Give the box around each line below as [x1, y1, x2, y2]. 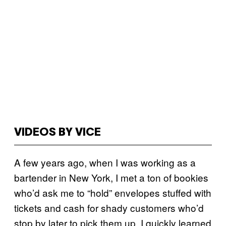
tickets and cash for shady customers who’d [14, 201, 204, 214]
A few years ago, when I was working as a [14, 155, 196, 169]
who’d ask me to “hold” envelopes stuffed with [14, 186, 211, 199]
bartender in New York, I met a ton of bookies [14, 171, 208, 184]
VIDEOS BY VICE [14, 128, 101, 138]
